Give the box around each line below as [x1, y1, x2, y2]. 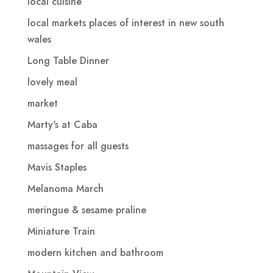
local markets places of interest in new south [27, 15, 224, 30]
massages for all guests [27, 138, 129, 153]
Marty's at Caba [27, 117, 97, 132]
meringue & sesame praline [27, 202, 146, 217]
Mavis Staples [27, 160, 87, 174]
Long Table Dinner [27, 53, 109, 68]
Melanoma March [27, 181, 104, 196]
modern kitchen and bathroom [27, 245, 163, 260]
